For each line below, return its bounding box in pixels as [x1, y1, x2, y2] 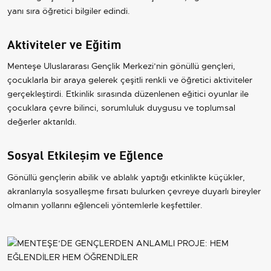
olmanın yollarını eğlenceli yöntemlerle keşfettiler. [7, 199, 203, 211]
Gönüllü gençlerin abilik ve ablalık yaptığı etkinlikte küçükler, [7, 171, 245, 183]
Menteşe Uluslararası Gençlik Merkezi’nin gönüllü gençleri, [7, 60, 235, 72]
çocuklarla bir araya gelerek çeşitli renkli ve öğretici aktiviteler [7, 74, 252, 86]
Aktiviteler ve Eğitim [7, 34, 122, 52]
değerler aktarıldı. [7, 116, 77, 128]
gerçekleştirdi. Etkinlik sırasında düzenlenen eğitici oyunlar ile [7, 88, 249, 100]
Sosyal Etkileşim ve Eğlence [7, 145, 163, 163]
